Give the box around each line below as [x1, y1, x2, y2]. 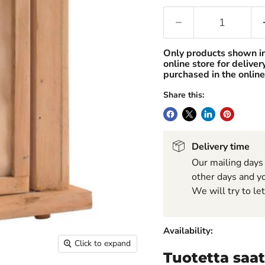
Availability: [163, 224, 213, 237]
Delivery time [191, 140, 250, 153]
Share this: [163, 89, 204, 101]
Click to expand [75, 237, 131, 249]
